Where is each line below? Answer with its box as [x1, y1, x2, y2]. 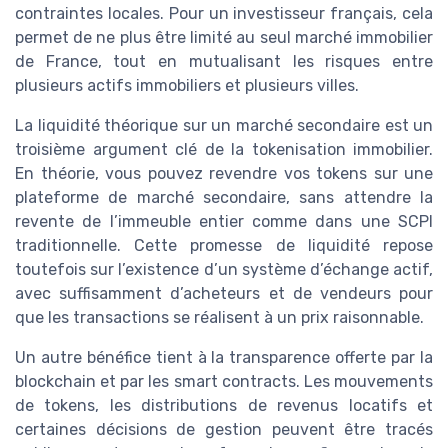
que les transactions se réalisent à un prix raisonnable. [15, 308, 424, 328]
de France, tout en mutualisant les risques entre [15, 52, 433, 72]
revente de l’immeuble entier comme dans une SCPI [15, 212, 433, 232]
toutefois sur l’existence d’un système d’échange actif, [15, 260, 433, 280]
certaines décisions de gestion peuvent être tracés [15, 420, 433, 440]
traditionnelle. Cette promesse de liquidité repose [15, 236, 433, 256]
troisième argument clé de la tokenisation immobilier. [15, 140, 433, 160]
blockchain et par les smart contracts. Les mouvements [15, 372, 433, 392]
